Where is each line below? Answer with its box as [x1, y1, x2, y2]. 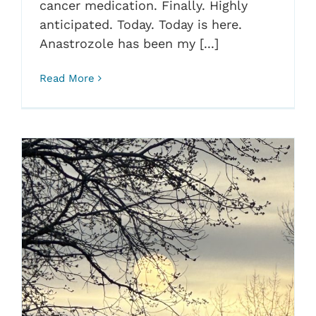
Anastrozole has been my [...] [39, 35, 219, 51]
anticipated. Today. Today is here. [39, 16, 242, 32]
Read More [39, 71, 95, 85]
